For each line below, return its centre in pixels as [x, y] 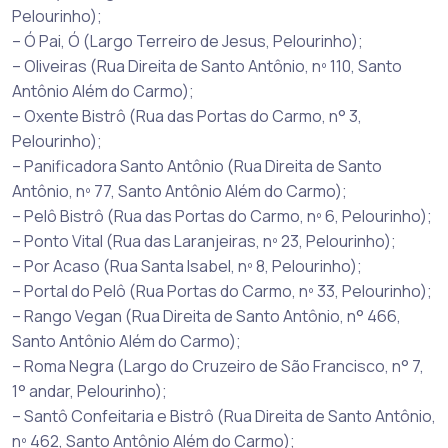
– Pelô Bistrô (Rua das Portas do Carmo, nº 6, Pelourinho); [222, 215]
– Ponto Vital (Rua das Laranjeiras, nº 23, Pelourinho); [204, 240]
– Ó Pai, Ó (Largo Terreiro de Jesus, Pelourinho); [187, 40]
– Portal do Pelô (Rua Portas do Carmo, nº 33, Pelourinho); [222, 290]
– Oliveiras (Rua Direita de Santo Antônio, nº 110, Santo [207, 65]
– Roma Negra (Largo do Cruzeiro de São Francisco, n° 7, [218, 365]
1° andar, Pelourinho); [89, 390]
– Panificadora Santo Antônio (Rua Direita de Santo [197, 165]
